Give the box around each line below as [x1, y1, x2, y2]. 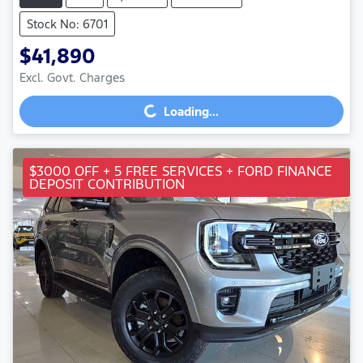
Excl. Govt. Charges [19, 69, 125, 85]
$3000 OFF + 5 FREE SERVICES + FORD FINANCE [29, 161, 332, 180]
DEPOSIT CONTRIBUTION [29, 174, 185, 193]
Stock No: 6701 [27, 15, 108, 32]
